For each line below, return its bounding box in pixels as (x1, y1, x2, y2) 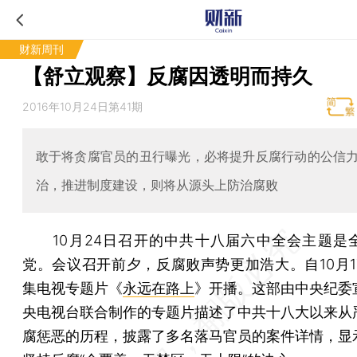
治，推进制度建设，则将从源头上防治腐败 (35, 176, 278, 193)
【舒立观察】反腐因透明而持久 (22, 64, 312, 88)
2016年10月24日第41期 (22, 100, 143, 113)
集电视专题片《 (22, 279, 123, 296)
